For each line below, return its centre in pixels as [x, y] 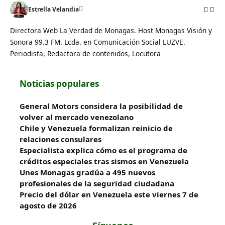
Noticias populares [59, 83]
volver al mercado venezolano [77, 117]
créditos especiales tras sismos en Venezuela [104, 161]
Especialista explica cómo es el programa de [103, 150]
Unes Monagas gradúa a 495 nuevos [87, 172]
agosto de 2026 [48, 205]
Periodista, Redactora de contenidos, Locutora [85, 53]
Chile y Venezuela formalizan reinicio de [96, 128]
